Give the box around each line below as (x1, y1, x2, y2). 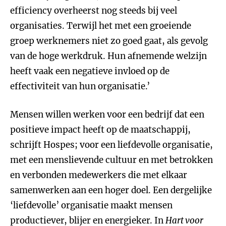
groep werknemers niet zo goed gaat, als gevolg (10, 35, 208, 46)
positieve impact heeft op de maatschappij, (10, 124, 191, 135)
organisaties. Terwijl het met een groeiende (10, 20, 191, 31)
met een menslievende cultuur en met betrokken (10, 154, 213, 165)
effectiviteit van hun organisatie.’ (10, 81, 150, 92)
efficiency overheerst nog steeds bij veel (10, 5, 177, 16)
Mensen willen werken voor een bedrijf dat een (10, 109, 204, 120)
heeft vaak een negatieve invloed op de (10, 66, 169, 77)
